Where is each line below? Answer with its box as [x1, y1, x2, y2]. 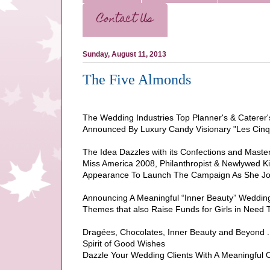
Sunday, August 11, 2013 [83, 49, 166, 58]
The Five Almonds [83, 71, 191, 87]
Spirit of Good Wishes [83, 238, 165, 248]
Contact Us [97, 9, 153, 31]
